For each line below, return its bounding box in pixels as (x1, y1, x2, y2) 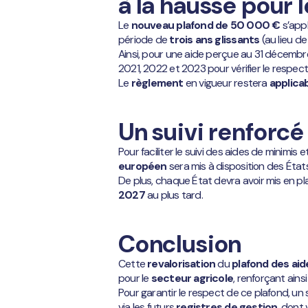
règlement (129, 76, 184, 91)
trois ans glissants (169, 32, 260, 47)
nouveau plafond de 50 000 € (131, 18, 280, 33)
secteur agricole (148, 270, 234, 285)
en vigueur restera (183, 76, 269, 91)
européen (118, 158, 167, 173)
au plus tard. (144, 187, 203, 202)
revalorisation (147, 256, 216, 271)
